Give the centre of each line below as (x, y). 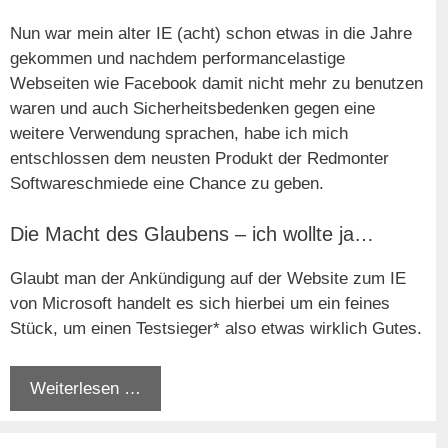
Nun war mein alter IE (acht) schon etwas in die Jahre (211, 34)
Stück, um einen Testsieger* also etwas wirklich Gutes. (216, 328)
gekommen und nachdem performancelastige (177, 59)
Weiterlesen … (85, 389)
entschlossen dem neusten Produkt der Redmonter (199, 159)
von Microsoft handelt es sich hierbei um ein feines (200, 303)
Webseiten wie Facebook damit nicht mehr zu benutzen (216, 84)
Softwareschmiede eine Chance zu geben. (167, 184)
